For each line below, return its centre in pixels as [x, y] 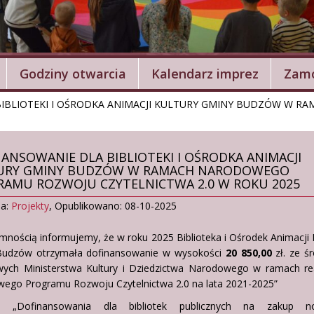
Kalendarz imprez [205, 73]
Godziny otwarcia [73, 73]
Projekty [30, 205]
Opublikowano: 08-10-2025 [116, 205]
